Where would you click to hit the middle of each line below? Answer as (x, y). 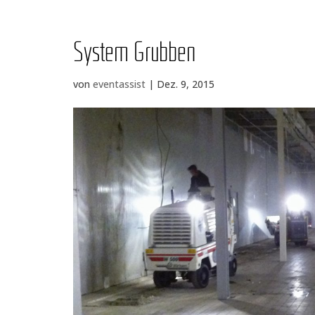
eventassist (120, 84)
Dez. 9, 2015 (186, 84)
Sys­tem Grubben (135, 54)
